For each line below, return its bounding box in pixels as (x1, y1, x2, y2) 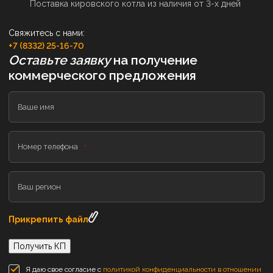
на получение (110, 52, 197, 68)
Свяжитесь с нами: (9, 27, 85, 38)
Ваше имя (18, 102, 54, 112)
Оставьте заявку (9, 52, 110, 68)
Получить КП (13, 241, 66, 251)
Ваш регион (18, 182, 61, 191)
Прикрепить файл (9, 214, 88, 224)
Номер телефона (18, 142, 78, 152)
